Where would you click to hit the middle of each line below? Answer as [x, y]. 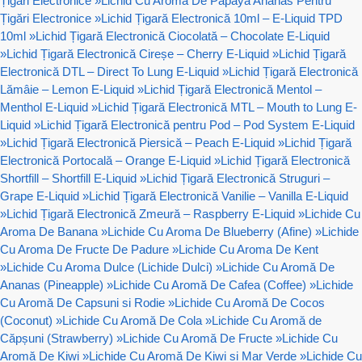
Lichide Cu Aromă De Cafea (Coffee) [210, 284]
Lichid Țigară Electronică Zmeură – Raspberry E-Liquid [151, 213]
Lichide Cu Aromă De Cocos [250, 302]
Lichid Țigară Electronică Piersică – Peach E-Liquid [141, 142]
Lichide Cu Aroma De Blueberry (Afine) [210, 231]
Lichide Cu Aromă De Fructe [198, 338]
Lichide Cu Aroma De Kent [248, 249]
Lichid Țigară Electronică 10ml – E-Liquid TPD [222, 18]
